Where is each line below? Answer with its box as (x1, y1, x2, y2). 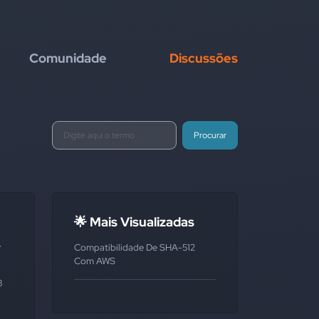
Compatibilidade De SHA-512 (74, 241, 195, 253)
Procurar (193, 130, 226, 141)
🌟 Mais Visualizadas (74, 214, 194, 230)
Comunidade (29, 50, 107, 66)
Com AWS (74, 255, 115, 267)
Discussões (169, 50, 238, 66)
